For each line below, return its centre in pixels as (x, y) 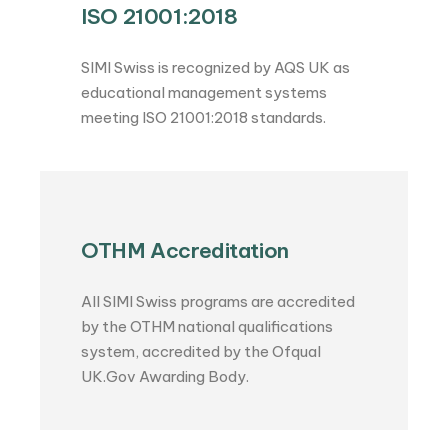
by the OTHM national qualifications (207, 327)
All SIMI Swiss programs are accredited (218, 302)
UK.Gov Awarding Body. (165, 377)
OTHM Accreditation (185, 251)
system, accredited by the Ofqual (201, 352)
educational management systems (204, 93)
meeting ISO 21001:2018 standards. (204, 118)
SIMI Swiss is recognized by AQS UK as (216, 68)
